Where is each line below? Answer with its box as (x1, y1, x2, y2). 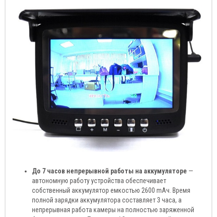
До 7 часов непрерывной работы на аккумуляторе (32, 167, 187, 175)
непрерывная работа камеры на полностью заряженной (32, 206, 194, 214)
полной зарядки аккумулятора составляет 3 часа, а (32, 196, 182, 204)
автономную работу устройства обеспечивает (32, 177, 166, 185)
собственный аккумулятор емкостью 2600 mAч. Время (32, 186, 190, 195)
